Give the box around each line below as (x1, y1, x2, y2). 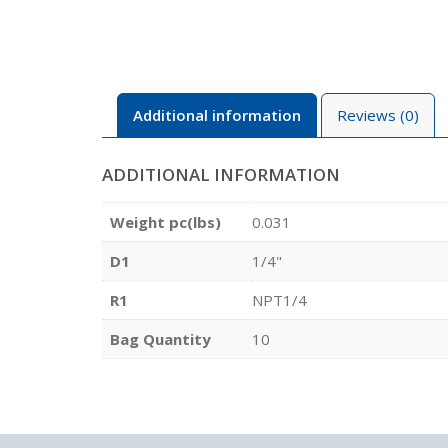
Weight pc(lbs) (110, 211, 221, 232)
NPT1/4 (252, 289, 307, 310)
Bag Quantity (110, 328, 211, 349)
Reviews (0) (337, 105, 419, 125)
